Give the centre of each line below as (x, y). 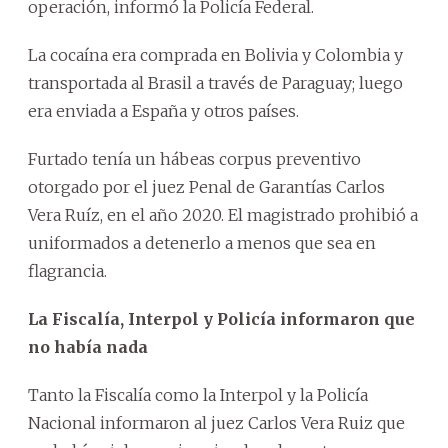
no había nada (88, 346)
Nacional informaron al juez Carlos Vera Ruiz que (216, 422)
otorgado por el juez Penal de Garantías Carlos (206, 186)
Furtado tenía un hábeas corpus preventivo (194, 158)
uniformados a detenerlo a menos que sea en (202, 242)
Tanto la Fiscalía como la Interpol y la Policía (198, 394)
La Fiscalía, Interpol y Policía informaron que (221, 318)
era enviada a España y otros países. (163, 110)
